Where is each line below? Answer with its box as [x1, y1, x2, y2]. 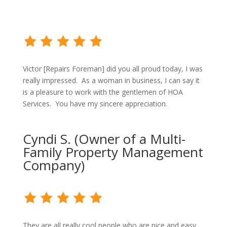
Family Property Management [22, 143, 203, 162]
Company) [22, 156, 85, 175]
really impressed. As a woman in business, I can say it [22, 75, 200, 86]
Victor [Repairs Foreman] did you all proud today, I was [22, 64, 203, 74]
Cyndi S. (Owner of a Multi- [22, 130, 185, 148]
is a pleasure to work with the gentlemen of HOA [22, 87, 183, 97]
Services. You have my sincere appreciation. [22, 99, 167, 109]
